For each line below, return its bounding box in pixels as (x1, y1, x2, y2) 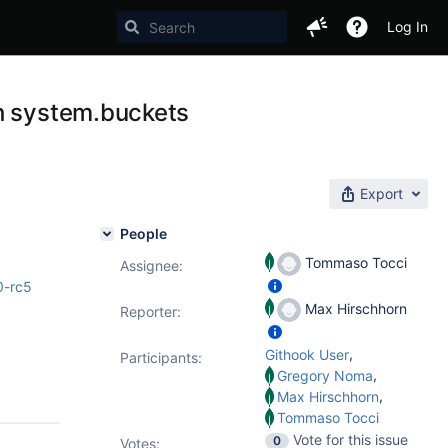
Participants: (120, 349, 202, 366)
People (120, 225, 167, 242)
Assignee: (120, 257, 183, 274)
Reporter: (120, 303, 181, 320)
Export (360, 185, 403, 202)
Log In (387, 18, 428, 35)
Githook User (265, 346, 349, 363)
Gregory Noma (277, 367, 373, 384)
